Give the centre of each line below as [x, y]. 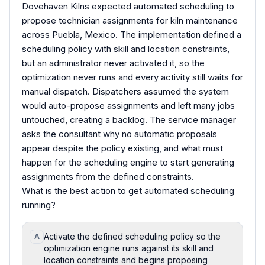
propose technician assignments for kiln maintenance [130, 20]
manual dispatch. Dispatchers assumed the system [125, 91]
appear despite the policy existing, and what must [122, 148]
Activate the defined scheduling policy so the [132, 236]
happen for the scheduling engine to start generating [128, 162]
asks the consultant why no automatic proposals [119, 134]
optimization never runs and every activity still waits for [132, 77]
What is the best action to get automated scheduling [128, 190]
